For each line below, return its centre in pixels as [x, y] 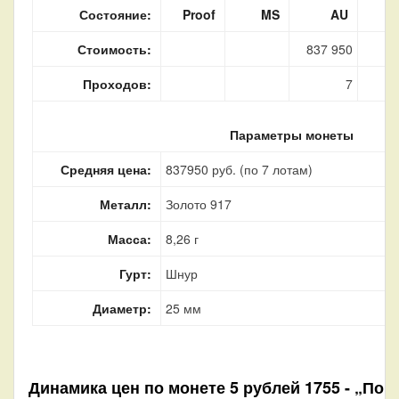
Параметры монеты [291, 134]
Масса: [130, 238]
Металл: [126, 204]
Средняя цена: [106, 169]
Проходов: [117, 83]
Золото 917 [199, 204]
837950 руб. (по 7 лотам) [239, 169]
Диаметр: [122, 308]
